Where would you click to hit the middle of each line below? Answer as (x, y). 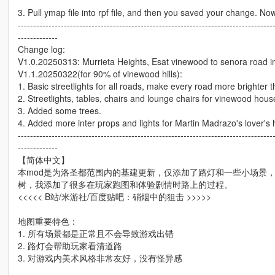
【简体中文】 (43, 159)
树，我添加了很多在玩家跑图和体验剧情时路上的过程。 (125, 184)
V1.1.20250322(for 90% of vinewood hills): (100, 73)
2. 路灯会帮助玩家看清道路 (70, 245)
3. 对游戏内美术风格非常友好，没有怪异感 (100, 258)
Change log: (41, 49)
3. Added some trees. (59, 110)
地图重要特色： (48, 221)
